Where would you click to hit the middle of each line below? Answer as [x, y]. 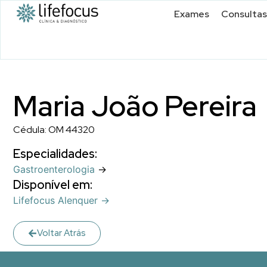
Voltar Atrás [61, 233]
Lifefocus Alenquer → [61, 201]
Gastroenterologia [54, 170]
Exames [192, 14]
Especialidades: [55, 154]
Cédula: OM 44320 [54, 130]
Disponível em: [53, 185]
